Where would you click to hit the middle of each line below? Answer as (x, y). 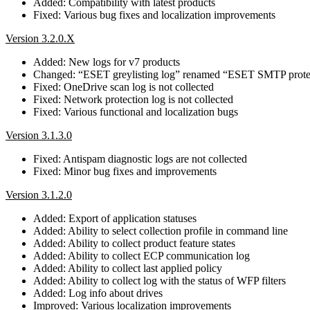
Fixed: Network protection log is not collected (133, 99)
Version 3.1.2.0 (39, 194)
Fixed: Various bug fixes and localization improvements (154, 15)
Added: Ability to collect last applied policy (128, 268)
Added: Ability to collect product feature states (134, 243)
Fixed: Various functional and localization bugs (136, 111)
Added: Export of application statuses (115, 218)
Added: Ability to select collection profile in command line (161, 230)
